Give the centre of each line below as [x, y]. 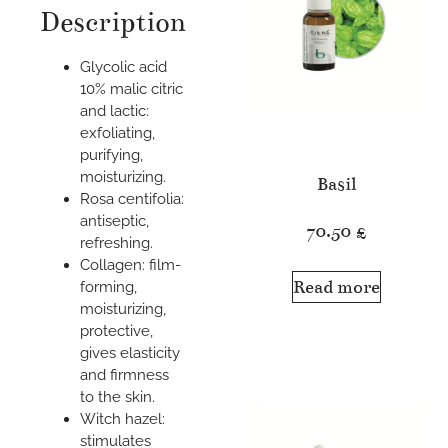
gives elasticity [130, 352]
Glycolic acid [123, 66]
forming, [108, 286]
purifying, [111, 154]
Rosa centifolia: [132, 198]
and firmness [124, 374]
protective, [116, 330]
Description [113, 21]
